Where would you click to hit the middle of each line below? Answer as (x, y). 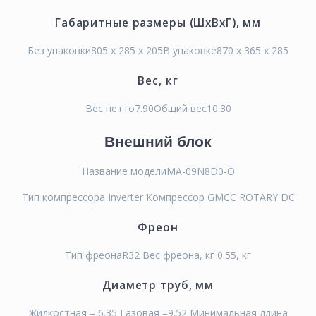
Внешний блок (158, 141)
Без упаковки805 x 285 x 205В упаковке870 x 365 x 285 (158, 50)
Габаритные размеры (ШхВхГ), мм (158, 23)
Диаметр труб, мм (158, 285)
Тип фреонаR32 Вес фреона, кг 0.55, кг (158, 255)
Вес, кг (158, 80)
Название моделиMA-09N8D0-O (158, 171)
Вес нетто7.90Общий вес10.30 (158, 108)
